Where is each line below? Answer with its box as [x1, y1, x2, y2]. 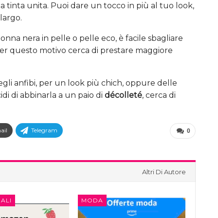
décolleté [105, 90, 142, 100]
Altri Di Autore [142, 167, 186, 176]
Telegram [31, 126, 57, 134]
